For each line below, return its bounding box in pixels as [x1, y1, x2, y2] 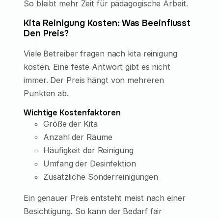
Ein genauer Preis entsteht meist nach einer [24, 193, 186, 203]
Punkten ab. [24, 88, 69, 98]
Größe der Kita [43, 118, 98, 129]
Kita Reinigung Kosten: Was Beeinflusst [24, 18, 191, 29]
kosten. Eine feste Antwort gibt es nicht [24, 61, 170, 72]
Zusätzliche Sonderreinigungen [43, 171, 159, 182]
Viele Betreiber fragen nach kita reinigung [24, 48, 177, 58]
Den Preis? [24, 28, 69, 39]
